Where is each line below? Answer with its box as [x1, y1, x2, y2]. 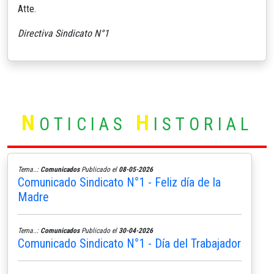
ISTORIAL [153, 113, 253, 135]
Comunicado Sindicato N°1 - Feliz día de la [18, 174, 221, 190]
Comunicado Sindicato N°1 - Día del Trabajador [18, 235, 241, 251]
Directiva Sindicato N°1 [18, 27, 109, 39]
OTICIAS [39, 113, 136, 135]
